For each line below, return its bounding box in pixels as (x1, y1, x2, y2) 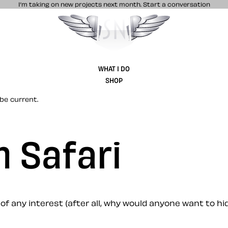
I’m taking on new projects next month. (18, 1, 143, 7)
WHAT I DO (98, 64, 130, 72)
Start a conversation (142, 1, 210, 7)
